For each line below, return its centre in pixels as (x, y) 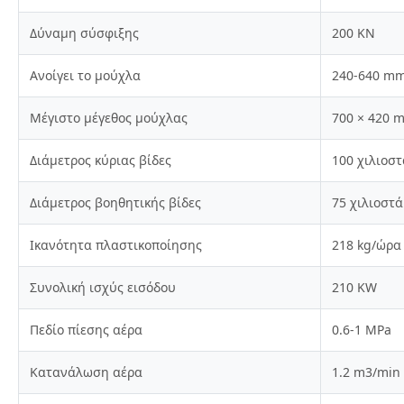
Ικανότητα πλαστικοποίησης (116, 245)
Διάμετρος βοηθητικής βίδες (115, 202)
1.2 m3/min (366, 372)
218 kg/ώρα (367, 245)
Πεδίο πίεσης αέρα (86, 330)
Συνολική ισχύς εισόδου (103, 287)
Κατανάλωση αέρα (86, 372)
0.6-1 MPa (362, 330)
